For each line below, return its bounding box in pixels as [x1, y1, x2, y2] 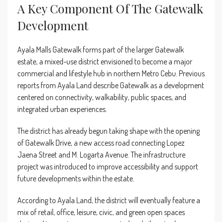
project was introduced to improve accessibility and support [17, 161, 198, 171]
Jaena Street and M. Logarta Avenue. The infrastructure [17, 149, 185, 160]
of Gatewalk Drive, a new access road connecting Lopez [17, 137, 184, 148]
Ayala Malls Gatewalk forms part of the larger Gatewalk [17, 44, 184, 55]
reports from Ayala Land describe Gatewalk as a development [17, 80, 204, 90]
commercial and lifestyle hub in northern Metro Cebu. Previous [17, 68, 205, 78]
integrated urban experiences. [17, 104, 107, 114]
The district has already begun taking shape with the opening [17, 125, 200, 136]
